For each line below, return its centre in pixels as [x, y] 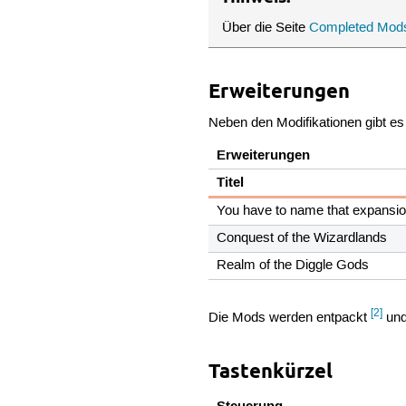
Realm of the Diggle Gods [293, 266]
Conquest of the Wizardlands [302, 239]
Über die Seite [266, 28]
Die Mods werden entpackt [290, 318]
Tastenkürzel [271, 370]
